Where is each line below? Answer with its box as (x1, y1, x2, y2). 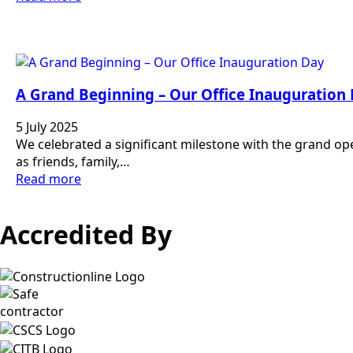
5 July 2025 (16, 117, 78, 136)
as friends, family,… (16, 152, 130, 170)
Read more (16, 169, 81, 188)
